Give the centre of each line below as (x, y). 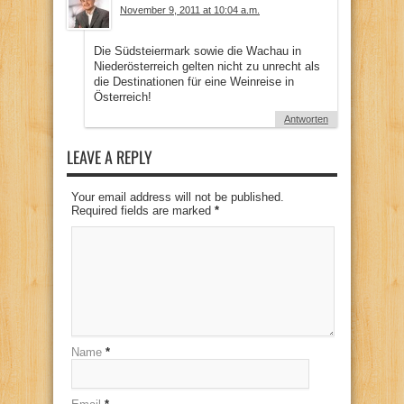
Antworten (306, 119)
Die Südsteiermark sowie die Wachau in (197, 50)
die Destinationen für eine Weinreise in (194, 81)
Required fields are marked (143, 210)
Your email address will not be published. (178, 197)
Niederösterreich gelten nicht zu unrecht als (207, 66)
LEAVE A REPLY (110, 156)
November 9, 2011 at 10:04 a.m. (190, 9)
